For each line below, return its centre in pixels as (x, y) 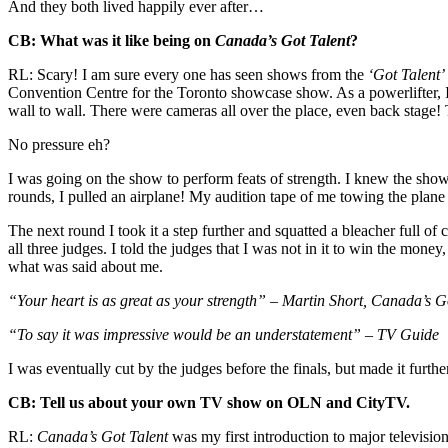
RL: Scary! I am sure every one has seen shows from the (188, 74)
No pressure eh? (59, 144)
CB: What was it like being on (111, 40)
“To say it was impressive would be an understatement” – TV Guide (223, 334)
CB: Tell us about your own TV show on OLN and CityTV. (209, 402)
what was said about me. (85, 266)
